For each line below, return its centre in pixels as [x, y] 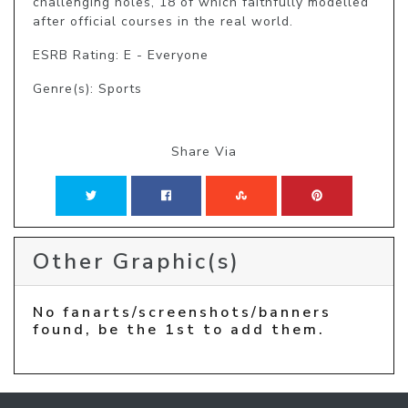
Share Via [204, 151]
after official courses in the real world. [163, 21]
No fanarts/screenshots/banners [182, 312]
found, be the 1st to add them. [179, 329]
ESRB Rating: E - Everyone [121, 55]
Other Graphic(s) [137, 261]
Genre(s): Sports [87, 88]
